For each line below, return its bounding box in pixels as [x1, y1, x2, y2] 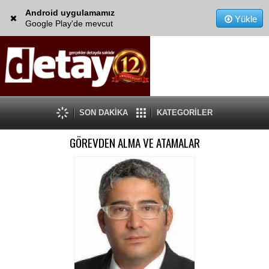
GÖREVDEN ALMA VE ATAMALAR [69, 134, 200, 151]
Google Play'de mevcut [25, 19, 113, 28]
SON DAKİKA [79, 108, 128, 117]
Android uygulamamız [25, 8, 115, 17]
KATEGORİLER [157, 108, 213, 117]
